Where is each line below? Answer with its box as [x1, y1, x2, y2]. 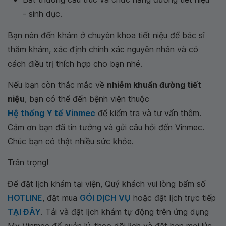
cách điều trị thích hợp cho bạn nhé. [8, 59, 142, 69]
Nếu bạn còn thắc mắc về [8, 80, 107, 90]
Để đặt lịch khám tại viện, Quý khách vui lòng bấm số [8, 179, 206, 189]
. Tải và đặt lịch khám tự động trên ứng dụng [41, 207, 209, 217]
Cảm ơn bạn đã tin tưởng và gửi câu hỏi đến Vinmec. [8, 122, 204, 132]
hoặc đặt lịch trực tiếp [131, 193, 216, 203]
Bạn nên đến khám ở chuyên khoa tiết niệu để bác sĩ [8, 30, 205, 40]
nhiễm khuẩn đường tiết [107, 80, 201, 90]
